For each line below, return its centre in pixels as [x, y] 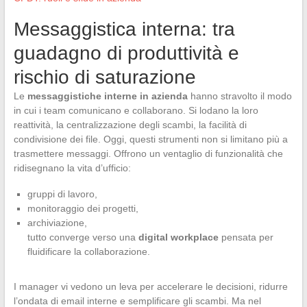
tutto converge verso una [83, 237]
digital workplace [178, 237]
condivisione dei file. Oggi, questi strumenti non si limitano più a [150, 139]
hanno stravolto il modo [240, 96]
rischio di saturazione [105, 77]
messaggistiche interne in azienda [107, 96]
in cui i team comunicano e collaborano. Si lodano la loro [136, 110]
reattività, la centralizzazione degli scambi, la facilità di [130, 124]
